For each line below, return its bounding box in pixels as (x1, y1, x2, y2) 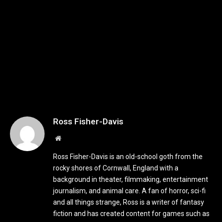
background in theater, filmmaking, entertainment (53, 175, 208, 184)
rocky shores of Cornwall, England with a (53, 164, 178, 172)
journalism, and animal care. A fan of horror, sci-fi (53, 187, 206, 195)
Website (60, 134, 83, 142)
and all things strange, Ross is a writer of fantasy (53, 198, 204, 207)
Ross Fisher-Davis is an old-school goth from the (53, 153, 203, 161)
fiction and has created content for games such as (53, 210, 210, 218)
